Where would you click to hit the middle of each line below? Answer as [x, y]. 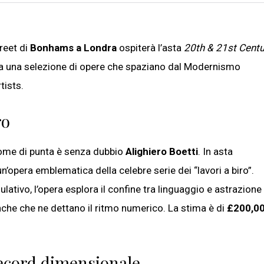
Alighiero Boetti [162, 152]
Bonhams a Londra [73, 48]
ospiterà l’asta [150, 48]
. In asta [215, 152]
